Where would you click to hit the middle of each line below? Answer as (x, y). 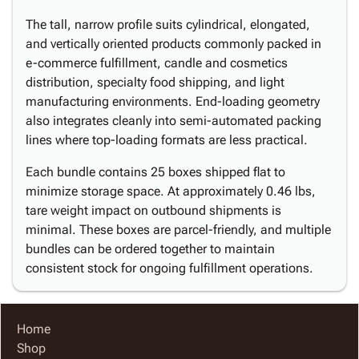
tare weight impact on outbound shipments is (153, 210)
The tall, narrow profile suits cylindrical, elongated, (168, 24)
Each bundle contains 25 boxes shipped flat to (155, 172)
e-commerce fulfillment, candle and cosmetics (157, 63)
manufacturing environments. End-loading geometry (173, 101)
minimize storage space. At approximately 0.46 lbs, (171, 191)
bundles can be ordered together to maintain (150, 249)
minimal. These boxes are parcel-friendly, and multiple (178, 230)
